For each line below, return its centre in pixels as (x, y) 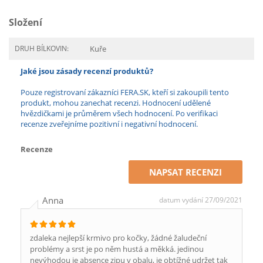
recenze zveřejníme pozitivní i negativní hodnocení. (109, 124)
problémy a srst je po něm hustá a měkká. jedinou (117, 249)
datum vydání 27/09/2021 (201, 200)
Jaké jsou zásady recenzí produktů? (87, 71)
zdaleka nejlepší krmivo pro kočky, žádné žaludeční (118, 238)
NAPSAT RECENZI (186, 172)
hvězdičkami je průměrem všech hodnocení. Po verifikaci (119, 113)
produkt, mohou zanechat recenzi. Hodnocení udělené (116, 103)
